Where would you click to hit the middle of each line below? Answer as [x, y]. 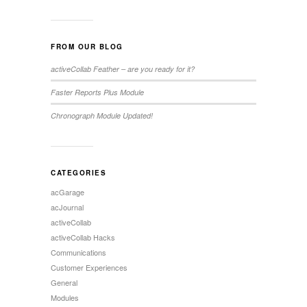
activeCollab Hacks [83, 237]
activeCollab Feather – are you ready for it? [123, 69]
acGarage [67, 192]
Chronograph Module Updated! [102, 115]
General [64, 282]
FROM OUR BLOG [87, 46]
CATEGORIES [78, 172]
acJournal [67, 207]
